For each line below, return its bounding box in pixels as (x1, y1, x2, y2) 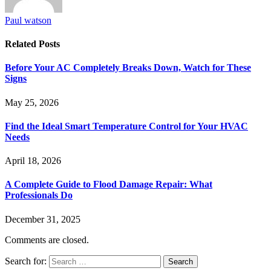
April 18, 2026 (5, 155, 61, 166)
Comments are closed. (5, 234, 89, 245)
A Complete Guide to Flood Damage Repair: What (5, 179, 212, 190)
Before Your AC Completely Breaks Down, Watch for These (5, 62, 251, 73)
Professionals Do (5, 190, 73, 201)
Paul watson (5, 15, 51, 25)
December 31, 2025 (5, 214, 80, 224)
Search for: (5, 255, 47, 266)
